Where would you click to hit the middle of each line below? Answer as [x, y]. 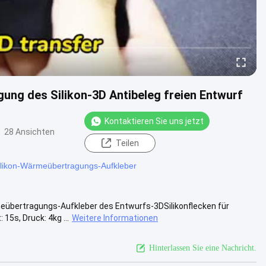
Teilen [127, 143]
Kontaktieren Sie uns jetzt [154, 121]
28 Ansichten [29, 132]
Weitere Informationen [115, 218]
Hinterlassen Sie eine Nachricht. [203, 248]
